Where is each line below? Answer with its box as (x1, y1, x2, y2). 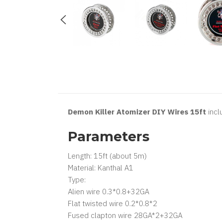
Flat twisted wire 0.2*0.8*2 (68, 199, 157, 208)
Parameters (68, 128, 150, 145)
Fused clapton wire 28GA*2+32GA (68, 211, 182, 220)
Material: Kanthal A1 (68, 163, 133, 172)
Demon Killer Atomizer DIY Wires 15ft (68, 107, 208, 116)
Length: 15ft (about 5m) (68, 151, 147, 161)
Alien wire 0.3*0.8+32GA (68, 187, 149, 196)
